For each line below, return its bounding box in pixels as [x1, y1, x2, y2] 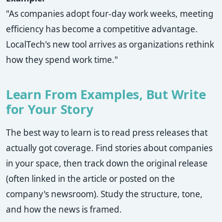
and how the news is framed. [6, 204, 122, 216]
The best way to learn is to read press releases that [6, 127, 208, 139]
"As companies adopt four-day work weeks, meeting [6, 8, 214, 20]
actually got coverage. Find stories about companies [6, 142, 213, 154]
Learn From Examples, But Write [6, 86, 206, 104]
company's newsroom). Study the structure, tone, [6, 188, 203, 200]
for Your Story [6, 101, 94, 118]
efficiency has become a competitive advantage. [6, 23, 198, 35]
